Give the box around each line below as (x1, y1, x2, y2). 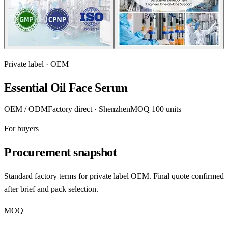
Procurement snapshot (4, 145, 117, 159)
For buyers (4, 124, 39, 133)
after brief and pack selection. (4, 184, 98, 193)
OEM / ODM (4, 104, 48, 113)
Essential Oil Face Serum (4, 80, 128, 94)
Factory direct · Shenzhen (48, 104, 130, 113)
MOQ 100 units (130, 104, 181, 113)
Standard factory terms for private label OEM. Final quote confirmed (4, 171, 224, 180)
